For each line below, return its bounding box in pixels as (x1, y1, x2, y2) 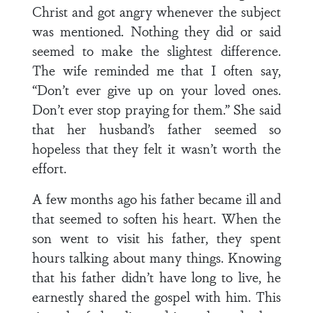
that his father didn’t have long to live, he (32, 267, 281, 286)
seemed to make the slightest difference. (32, 41, 281, 60)
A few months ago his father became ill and (32, 189, 281, 208)
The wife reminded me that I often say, (32, 60, 281, 80)
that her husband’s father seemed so (32, 119, 281, 138)
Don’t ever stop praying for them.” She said (32, 99, 281, 119)
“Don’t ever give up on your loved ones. (32, 80, 281, 99)
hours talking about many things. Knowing (32, 247, 281, 267)
